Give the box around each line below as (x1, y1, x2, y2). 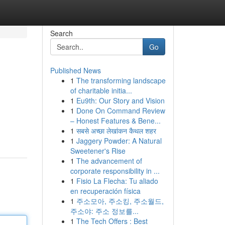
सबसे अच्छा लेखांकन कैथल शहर (76, 126, 156, 136)
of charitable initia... (70, 85, 132, 95)
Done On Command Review (76, 105, 165, 116)
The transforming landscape (76, 75, 166, 85)
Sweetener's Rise (70, 146, 126, 156)
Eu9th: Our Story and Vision (76, 95, 165, 105)
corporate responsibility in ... (70, 166, 160, 176)
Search (50, 28, 73, 38)
